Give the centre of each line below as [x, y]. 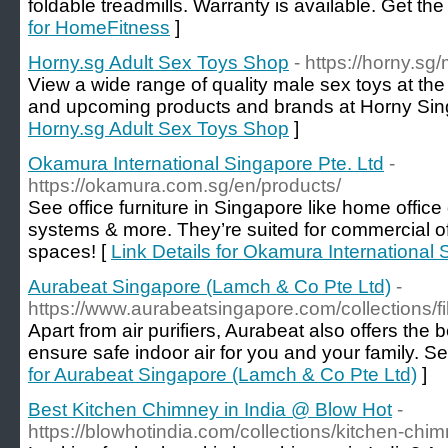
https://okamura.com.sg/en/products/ [184, 185]
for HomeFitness [99, 27]
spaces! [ [69, 251]
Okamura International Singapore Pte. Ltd [206, 163]
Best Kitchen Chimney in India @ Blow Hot [210, 409]
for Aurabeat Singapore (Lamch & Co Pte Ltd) [222, 374]
